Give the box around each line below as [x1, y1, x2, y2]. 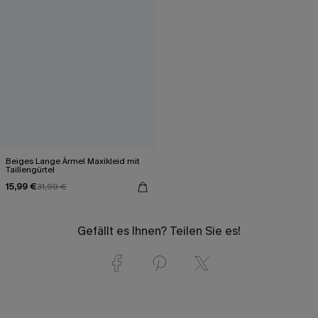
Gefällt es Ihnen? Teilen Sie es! [77, 223, 241, 238]
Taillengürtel [6, 163, 55, 175]
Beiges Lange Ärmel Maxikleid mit [6, 155, 140, 167]
